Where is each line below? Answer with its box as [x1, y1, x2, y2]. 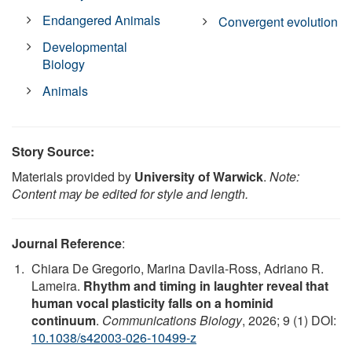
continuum [31, 311, 96, 330]
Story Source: [12, 142, 94, 161]
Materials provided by [12, 167, 134, 186]
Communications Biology [102, 311, 242, 330]
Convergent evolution [218, 13, 339, 31]
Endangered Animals [42, 11, 161, 30]
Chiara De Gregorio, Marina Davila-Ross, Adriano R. [31, 259, 324, 278]
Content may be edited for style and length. [12, 185, 248, 203]
